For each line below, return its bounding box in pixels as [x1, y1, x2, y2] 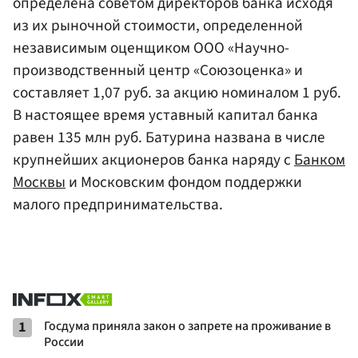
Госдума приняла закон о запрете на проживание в [44, 316, 331, 335]
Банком [294, 148, 345, 171]
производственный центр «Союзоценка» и [13, 58, 303, 82]
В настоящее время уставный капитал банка [13, 103, 318, 126]
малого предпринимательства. [13, 193, 223, 216]
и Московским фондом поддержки [66, 170, 302, 193]
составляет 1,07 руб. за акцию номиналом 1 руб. [13, 81, 341, 104]
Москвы [13, 170, 66, 193]
